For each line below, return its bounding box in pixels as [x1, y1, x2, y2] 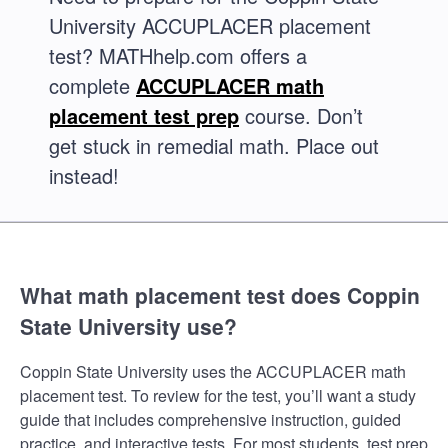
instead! [49, 161, 119, 190]
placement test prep [49, 101, 239, 130]
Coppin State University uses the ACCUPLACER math [20, 359, 406, 383]
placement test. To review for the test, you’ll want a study [20, 383, 416, 407]
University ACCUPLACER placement [49, 11, 371, 40]
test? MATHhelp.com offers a [49, 41, 307, 70]
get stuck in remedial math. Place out [49, 131, 379, 160]
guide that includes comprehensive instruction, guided [20, 407, 401, 431]
